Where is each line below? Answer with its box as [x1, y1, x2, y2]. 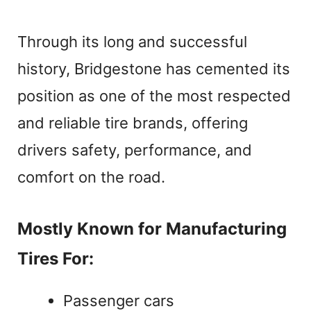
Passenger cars [63, 291, 174, 310]
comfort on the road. [17, 167, 165, 186]
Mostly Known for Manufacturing [17, 218, 287, 239]
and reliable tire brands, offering [17, 113, 248, 132]
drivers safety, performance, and [17, 140, 252, 159]
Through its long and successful [17, 32, 247, 51]
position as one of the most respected [17, 86, 291, 105]
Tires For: [17, 248, 94, 269]
